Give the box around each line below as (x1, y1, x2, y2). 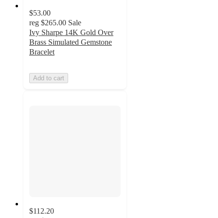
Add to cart (33, 74, 64, 82)
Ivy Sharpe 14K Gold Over (29, 28, 113, 36)
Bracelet (29, 47, 54, 56)
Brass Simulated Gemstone (29, 37, 112, 46)
